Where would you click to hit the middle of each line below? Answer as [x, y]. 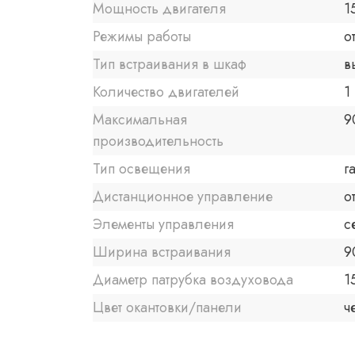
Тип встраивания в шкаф [170, 65]
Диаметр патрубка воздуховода [193, 280]
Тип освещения [141, 169]
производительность [158, 141]
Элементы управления [163, 225]
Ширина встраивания [162, 252]
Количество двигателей [166, 92]
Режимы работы [142, 37]
